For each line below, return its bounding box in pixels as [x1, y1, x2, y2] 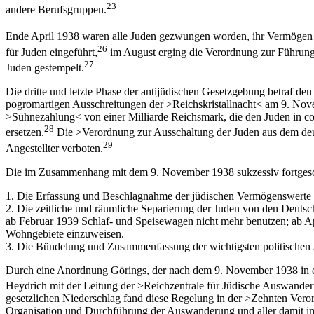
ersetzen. [6, 126, 44, 139]
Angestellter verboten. [6, 142, 103, 155]
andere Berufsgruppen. [6, 4, 107, 16]
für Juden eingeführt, [6, 46, 97, 59]
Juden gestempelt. [6, 62, 84, 74]
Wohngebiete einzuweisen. [6, 228, 124, 240]
